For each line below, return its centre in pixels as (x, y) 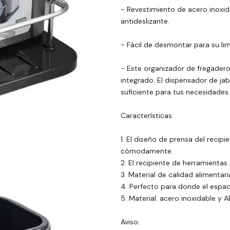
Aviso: (130, 222)
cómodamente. (147, 151)
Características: (147, 115)
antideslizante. (145, 21)
